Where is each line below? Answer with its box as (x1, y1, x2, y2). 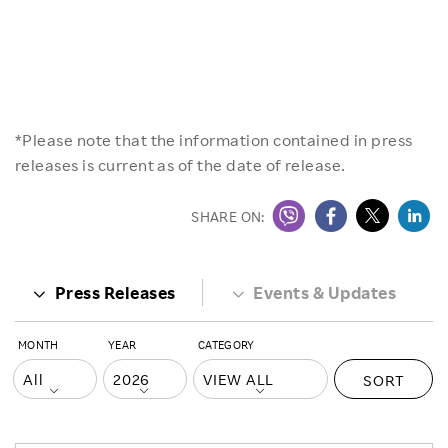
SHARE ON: (191, 208, 265, 225)
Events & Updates (253, 282, 397, 303)
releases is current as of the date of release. (15, 155, 346, 175)
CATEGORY (198, 338, 255, 352)
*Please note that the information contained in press (15, 130, 413, 150)
